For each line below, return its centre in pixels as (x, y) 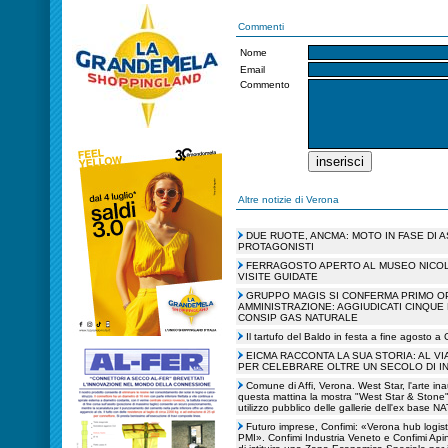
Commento (265, 84)
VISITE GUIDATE (278, 276)
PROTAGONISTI (276, 246)
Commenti (261, 26)
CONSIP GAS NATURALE (298, 317)
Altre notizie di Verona (288, 199)
